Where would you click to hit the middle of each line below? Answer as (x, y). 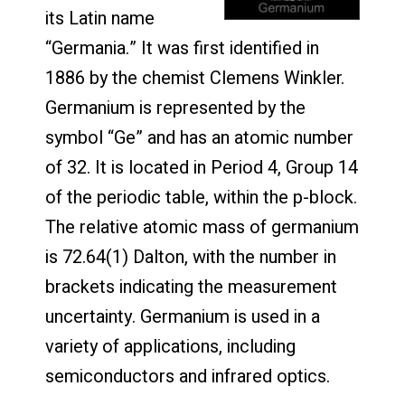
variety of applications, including (170, 347)
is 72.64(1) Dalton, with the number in (191, 258)
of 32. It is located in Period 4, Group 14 (202, 168)
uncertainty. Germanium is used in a (183, 317)
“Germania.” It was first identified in (182, 49)
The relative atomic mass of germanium (202, 228)
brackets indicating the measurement (191, 287)
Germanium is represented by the (175, 108)
